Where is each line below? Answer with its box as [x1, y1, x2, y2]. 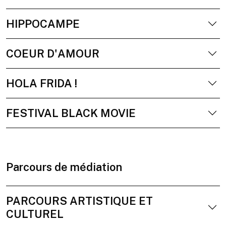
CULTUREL [6, 207, 64, 220]
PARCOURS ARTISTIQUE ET [6, 194, 153, 207]
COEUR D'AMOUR [6, 47, 99, 60]
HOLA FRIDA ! [6, 77, 77, 90]
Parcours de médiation [6, 160, 122, 174]
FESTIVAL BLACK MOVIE [6, 106, 136, 120]
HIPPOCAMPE [6, 17, 80, 30]
